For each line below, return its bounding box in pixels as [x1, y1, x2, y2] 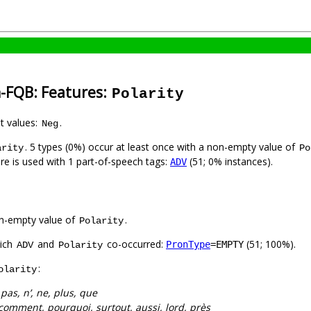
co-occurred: [104, 237, 166, 251]
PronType [166, 239, 210, 251]
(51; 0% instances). [187, 155, 273, 169]
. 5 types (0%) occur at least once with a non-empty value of [25, 140, 298, 154]
